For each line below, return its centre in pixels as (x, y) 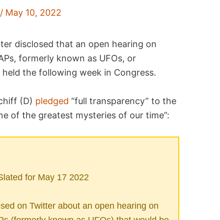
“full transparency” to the (123, 101)
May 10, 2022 (34, 13)
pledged (52, 101)
